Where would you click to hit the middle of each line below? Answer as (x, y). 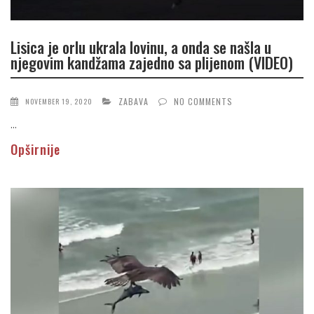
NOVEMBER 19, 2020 (59, 102)
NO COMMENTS (203, 102)
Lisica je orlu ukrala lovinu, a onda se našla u (141, 47)
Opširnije (35, 150)
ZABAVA (134, 102)
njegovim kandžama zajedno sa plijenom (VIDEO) (152, 62)
